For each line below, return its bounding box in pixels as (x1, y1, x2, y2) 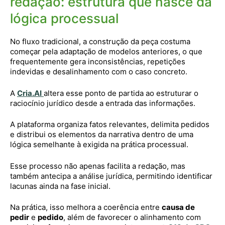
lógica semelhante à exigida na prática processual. (10, 140, 188, 149)
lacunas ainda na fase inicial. (10, 181, 110, 191)
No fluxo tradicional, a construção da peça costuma (10, 37, 190, 46)
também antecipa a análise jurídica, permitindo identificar (10, 171, 212, 181)
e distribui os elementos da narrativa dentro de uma (10, 130, 193, 139)
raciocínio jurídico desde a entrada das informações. (10, 98, 195, 108)
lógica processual (10, 11, 119, 26)
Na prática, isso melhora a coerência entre (10, 202, 162, 212)
